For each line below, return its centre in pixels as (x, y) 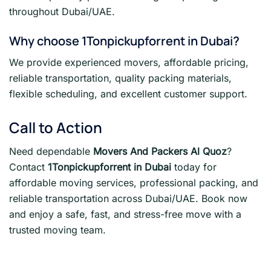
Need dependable (51, 151)
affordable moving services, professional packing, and (134, 182)
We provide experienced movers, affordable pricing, (129, 62)
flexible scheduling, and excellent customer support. (128, 93)
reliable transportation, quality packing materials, (120, 78)
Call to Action (56, 127)
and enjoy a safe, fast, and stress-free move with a (125, 214)
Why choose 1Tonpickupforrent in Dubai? (124, 41)
